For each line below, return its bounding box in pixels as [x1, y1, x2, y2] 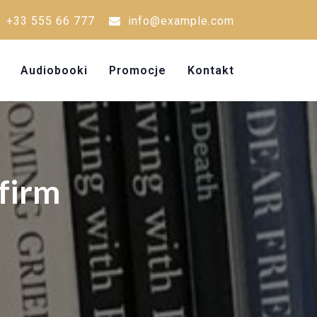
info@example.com [128, 14, 234, 28]
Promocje [109, 64, 166, 77]
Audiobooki [21, 64, 88, 77]
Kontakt [188, 64, 234, 77]
